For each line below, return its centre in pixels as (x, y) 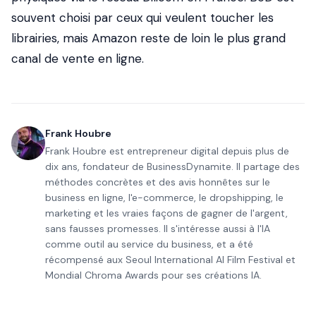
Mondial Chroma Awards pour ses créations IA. (153, 275)
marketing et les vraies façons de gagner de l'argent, (166, 213)
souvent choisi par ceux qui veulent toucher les (142, 18)
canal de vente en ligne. (78, 59)
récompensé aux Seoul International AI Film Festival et (170, 260)
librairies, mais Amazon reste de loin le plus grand (148, 38)
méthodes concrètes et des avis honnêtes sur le (158, 182)
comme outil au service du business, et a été (149, 244)
